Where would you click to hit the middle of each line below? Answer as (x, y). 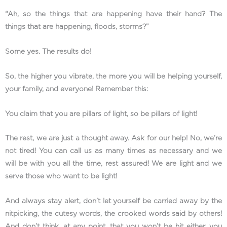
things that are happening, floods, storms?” (78, 27)
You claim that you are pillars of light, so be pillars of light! (102, 114)
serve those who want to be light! (61, 177)
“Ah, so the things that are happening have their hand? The (113, 14)
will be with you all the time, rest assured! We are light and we (113, 164)
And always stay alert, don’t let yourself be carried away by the (113, 201)
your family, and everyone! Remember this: (78, 89)
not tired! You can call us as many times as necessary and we (113, 151)
